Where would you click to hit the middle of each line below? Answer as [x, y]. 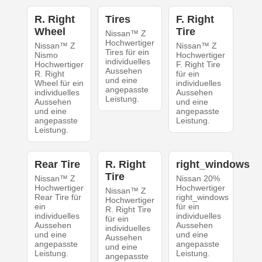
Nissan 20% [198, 179]
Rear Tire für [58, 197]
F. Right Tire [199, 65]
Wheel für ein [59, 83]
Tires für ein [127, 52]
